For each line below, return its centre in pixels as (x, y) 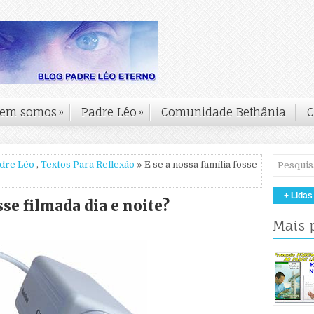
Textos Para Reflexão (88, 164)
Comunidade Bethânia (224, 112)
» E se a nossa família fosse (196, 164)
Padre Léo (109, 112)
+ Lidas (298, 196)
